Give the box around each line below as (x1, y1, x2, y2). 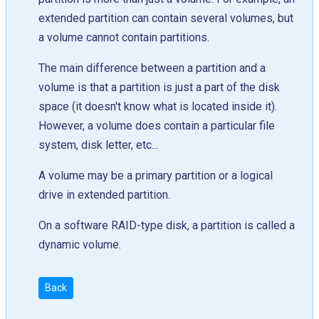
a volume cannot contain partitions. (38, 31, 209, 45)
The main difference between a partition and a (38, 61, 266, 75)
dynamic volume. (38, 238, 121, 252)
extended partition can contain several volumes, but (38, 11, 293, 26)
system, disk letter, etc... (38, 138, 158, 152)
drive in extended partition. (38, 188, 170, 202)
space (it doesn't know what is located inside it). (38, 100, 277, 114)
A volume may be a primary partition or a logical (38, 169, 273, 183)
